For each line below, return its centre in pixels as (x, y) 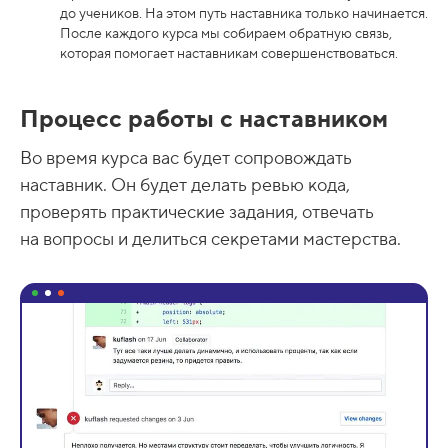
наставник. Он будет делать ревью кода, (185, 186)
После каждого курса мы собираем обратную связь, (226, 34)
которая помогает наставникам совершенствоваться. (229, 54)
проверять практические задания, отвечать (197, 213)
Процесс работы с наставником (204, 120)
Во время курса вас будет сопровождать (186, 159)
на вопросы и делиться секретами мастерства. (210, 240)
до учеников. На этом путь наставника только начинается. (244, 14)
